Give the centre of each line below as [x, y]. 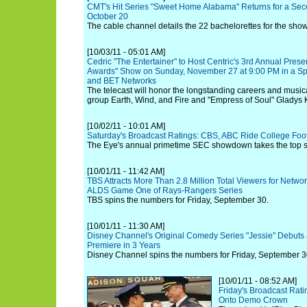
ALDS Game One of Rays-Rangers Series [165, 191]
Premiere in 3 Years [124, 245]
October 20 [108, 16]
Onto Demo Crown [253, 300]
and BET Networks [122, 81]
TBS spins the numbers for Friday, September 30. [178, 200]
